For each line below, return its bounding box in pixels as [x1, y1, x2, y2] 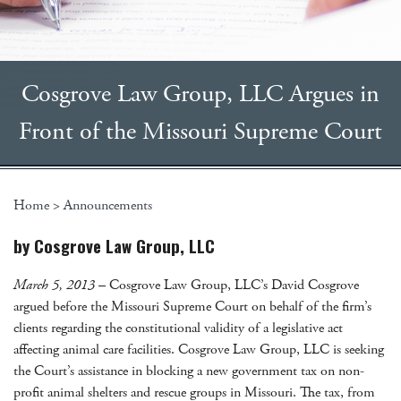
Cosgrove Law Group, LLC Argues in [21, 78, 380, 110]
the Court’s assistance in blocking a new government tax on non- [13, 362, 364, 381]
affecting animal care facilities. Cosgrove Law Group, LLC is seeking [13, 340, 384, 360]
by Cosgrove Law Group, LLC [13, 233, 215, 258]
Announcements [64, 196, 152, 215]
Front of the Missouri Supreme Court [19, 115, 382, 148]
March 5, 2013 [13, 276, 95, 295]
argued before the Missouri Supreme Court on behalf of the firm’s [13, 297, 371, 317]
